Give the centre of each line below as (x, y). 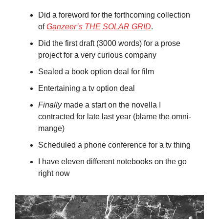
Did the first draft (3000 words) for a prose (109, 44)
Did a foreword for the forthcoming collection (114, 15)
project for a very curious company (97, 55)
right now (54, 174)
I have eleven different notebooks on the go (112, 162)
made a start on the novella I (111, 105)
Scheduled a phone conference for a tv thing (114, 145)
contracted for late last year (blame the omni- (115, 117)
